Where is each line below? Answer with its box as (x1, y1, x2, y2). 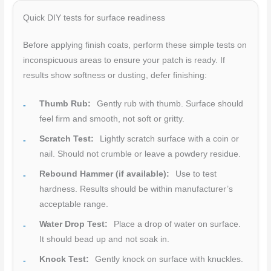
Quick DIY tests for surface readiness (23, 13, 166, 22)
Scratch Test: (39, 134, 94, 143)
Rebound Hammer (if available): (39, 169, 170, 178)
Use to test (173, 169, 217, 178)
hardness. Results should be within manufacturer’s (39, 184, 233, 194)
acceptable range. (39, 199, 109, 209)
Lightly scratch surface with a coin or (97, 134, 240, 143)
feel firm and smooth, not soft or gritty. (39, 114, 185, 123)
